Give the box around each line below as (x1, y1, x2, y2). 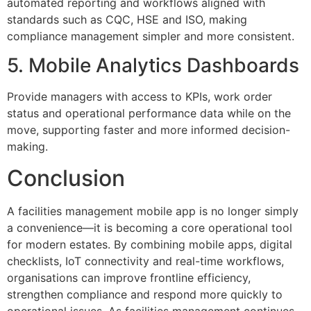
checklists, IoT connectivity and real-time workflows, (7, 253, 284, 268)
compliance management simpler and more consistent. (7, 28, 294, 43)
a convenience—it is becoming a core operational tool (7, 220, 292, 235)
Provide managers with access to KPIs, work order (7, 90, 272, 104)
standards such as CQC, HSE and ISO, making (7, 12, 247, 26)
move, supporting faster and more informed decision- (7, 123, 290, 137)
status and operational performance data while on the (7, 106, 291, 121)
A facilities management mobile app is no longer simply (7, 203, 299, 218)
